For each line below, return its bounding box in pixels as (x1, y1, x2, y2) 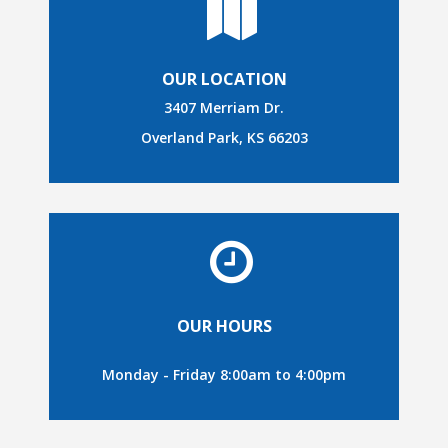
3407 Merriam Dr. (164, 98, 284, 118)
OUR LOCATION (161, 68, 287, 91)
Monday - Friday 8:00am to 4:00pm (102, 365, 346, 385)
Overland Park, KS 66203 (140, 128, 308, 148)
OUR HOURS (176, 315, 272, 338)
